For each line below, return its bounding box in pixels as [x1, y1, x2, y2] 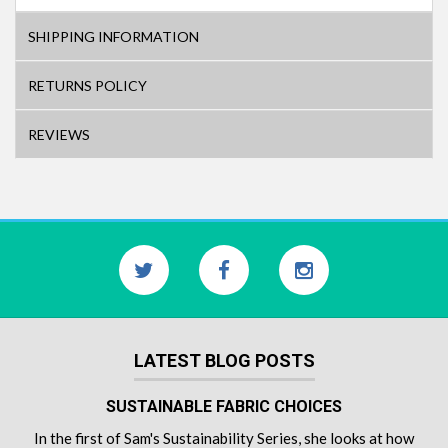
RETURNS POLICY [28, 77, 147, 95]
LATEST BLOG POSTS [133, 350, 315, 372]
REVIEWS [28, 126, 90, 144]
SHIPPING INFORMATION [28, 28, 199, 46]
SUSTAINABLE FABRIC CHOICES [106, 397, 342, 417]
